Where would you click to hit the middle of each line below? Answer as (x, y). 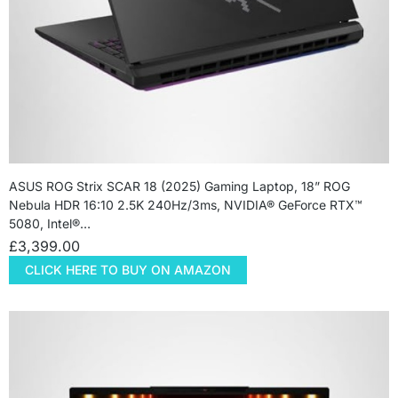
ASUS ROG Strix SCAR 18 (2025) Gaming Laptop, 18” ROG (179, 187)
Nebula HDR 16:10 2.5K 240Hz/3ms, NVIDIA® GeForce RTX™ (186, 205)
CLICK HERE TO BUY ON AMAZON (128, 270)
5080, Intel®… (50, 224)
